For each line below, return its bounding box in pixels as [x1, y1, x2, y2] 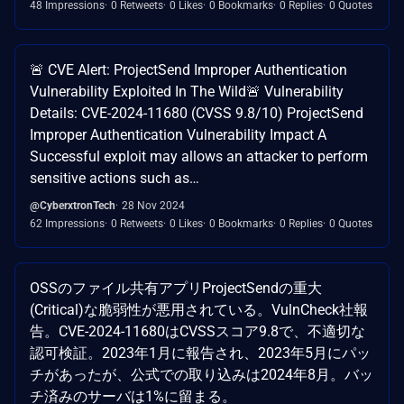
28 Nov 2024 [122, 198, 185, 212]
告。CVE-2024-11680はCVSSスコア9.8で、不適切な [30, 322, 365, 340]
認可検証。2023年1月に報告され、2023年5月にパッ [30, 344, 371, 362]
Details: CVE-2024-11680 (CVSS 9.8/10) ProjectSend [30, 104, 363, 122]
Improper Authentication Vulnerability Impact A [30, 125, 326, 143]
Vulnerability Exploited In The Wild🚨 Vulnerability [30, 82, 344, 100]
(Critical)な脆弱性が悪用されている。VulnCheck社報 [30, 300, 368, 318]
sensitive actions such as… [30, 169, 199, 187]
